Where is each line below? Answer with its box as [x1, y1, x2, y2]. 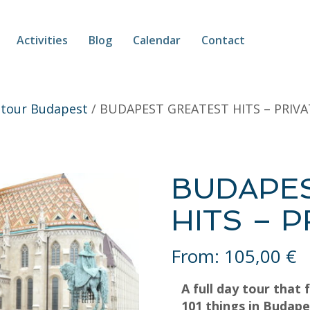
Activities [17, 32, 68, 48]
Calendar [133, 32, 181, 48]
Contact [201, 32, 245, 48]
